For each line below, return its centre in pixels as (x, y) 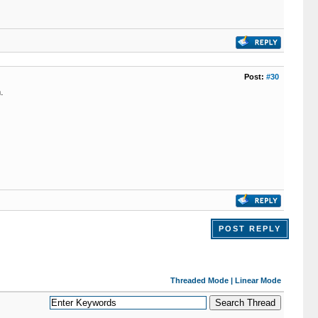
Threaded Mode (199, 280)
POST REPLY (250, 229)
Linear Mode (258, 280)
